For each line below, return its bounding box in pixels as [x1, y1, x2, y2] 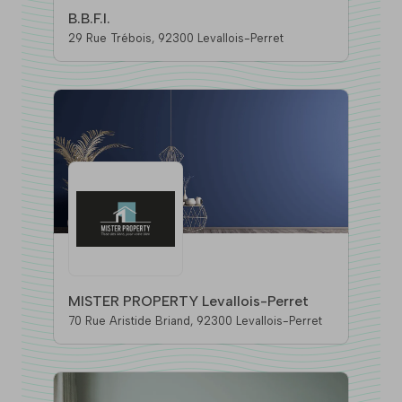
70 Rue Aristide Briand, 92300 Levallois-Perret [197, 314, 322, 328]
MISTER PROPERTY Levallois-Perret [68, 293, 309, 310]
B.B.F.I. [68, 10, 110, 28]
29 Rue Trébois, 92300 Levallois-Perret [158, 31, 284, 46]
